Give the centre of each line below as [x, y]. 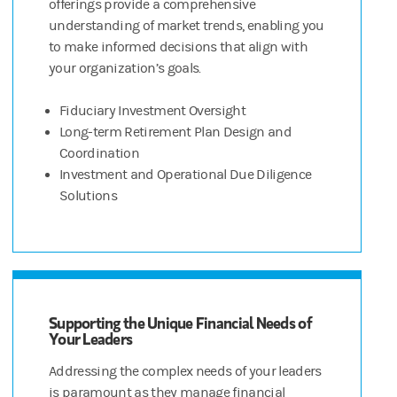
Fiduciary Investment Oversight [152, 111]
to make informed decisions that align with [178, 47]
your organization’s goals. [125, 69]
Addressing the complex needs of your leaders [185, 372]
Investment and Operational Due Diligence [186, 175]
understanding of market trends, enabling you [187, 26]
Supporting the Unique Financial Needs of [180, 323]
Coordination [99, 154]
